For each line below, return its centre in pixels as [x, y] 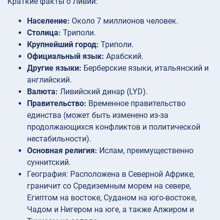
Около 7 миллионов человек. [125, 21]
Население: [49, 21]
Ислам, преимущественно [145, 150]
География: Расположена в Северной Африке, [111, 174]
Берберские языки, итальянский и [146, 68]
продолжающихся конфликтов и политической [114, 127]
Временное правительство [137, 103]
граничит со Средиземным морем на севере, [109, 186]
